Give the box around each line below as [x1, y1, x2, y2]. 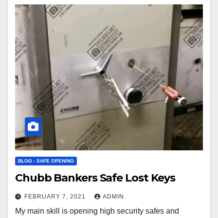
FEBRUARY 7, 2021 [24, 193, 88, 200]
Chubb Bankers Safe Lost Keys [15, 171, 176, 185]
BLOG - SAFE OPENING [18, 158, 74, 164]
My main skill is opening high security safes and [15, 207, 179, 216]
